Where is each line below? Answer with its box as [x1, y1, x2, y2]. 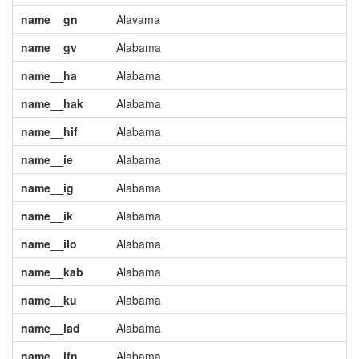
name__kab [20, 264, 83, 280]
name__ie [20, 151, 73, 167]
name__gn [20, 11, 78, 27]
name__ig [20, 179, 74, 196]
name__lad [20, 320, 80, 336]
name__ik [20, 208, 73, 224]
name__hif [20, 123, 78, 139]
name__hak [20, 95, 83, 111]
